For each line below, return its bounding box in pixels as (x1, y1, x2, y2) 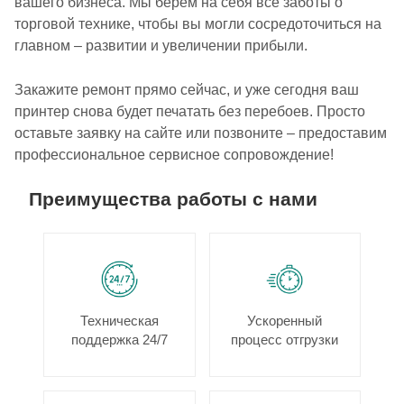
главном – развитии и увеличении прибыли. (14, 37, 308, 53)
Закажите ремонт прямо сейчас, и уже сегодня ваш (14, 81, 359, 97)
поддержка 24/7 (70, 331, 168, 347)
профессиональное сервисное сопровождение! (14, 146, 334, 162)
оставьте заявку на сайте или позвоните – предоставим (14, 124, 387, 141)
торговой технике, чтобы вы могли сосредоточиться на (14, 15, 381, 32)
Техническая (79, 312, 159, 328)
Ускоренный (247, 312, 323, 328)
